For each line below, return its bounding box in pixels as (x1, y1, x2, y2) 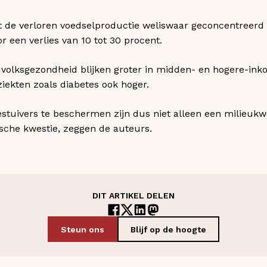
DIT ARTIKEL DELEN (92, 190, 175, 200)
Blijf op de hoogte (131, 224, 206, 234)
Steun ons (61, 224, 104, 234)
